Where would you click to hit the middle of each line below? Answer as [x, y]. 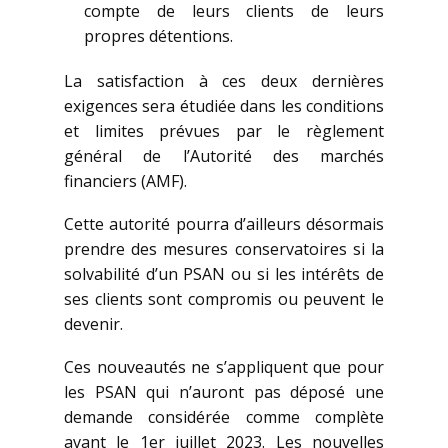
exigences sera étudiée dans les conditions [224, 106]
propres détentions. [158, 36]
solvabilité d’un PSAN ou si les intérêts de [224, 274]
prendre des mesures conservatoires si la [224, 249]
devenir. [93, 324]
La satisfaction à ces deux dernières [224, 81]
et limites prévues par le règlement [224, 131]
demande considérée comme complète [224, 417]
